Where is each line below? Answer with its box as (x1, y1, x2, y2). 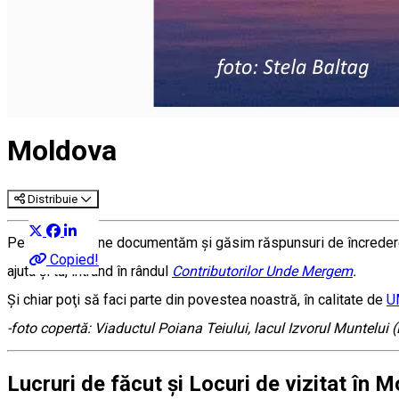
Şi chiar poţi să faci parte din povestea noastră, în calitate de (7, 290, 387, 308)
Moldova (7, 134, 117, 168)
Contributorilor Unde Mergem (172, 262, 353, 280)
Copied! (50, 251, 99, 268)
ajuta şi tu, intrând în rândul (7, 262, 172, 280)
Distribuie (28, 191, 77, 206)
